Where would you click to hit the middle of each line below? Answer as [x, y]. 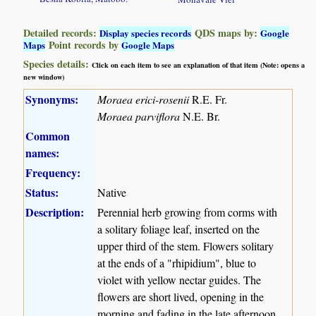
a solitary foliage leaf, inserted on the [179, 229]
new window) [44, 77]
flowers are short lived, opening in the [181, 296]
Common [48, 135]
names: [43, 152]
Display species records [146, 32]
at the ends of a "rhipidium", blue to [177, 262]
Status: [42, 192]
